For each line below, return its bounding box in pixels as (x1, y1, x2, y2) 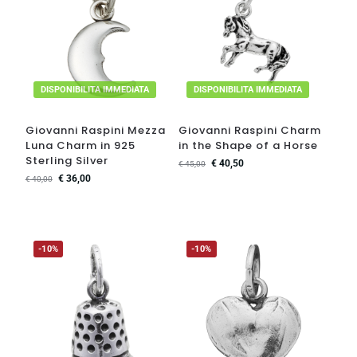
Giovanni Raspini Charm (178, 123, 321, 139)
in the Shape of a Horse (178, 138, 318, 154)
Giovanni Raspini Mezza (25, 123, 166, 139)
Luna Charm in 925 (25, 138, 135, 154)
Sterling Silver (25, 153, 108, 169)
